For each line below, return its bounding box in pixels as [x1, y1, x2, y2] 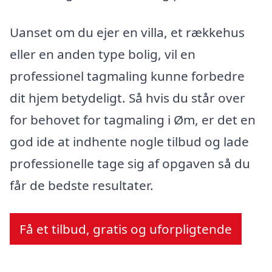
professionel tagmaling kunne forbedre [10, 67, 245, 85]
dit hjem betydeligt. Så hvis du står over [10, 89, 245, 107]
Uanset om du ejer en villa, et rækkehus [10, 24, 245, 41]
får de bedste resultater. [10, 177, 154, 194]
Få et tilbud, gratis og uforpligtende [19, 220, 232, 237]
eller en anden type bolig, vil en [10, 46, 195, 63]
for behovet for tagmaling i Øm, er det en [10, 111, 256, 129]
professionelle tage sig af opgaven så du [10, 155, 250, 172]
